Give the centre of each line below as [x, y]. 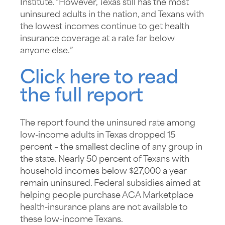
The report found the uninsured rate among [108, 123]
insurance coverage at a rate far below [97, 39]
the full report [82, 96]
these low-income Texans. [72, 219]
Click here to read [99, 78]
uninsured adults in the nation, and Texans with [112, 15]
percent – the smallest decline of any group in [111, 147]
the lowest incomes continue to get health [105, 27]
